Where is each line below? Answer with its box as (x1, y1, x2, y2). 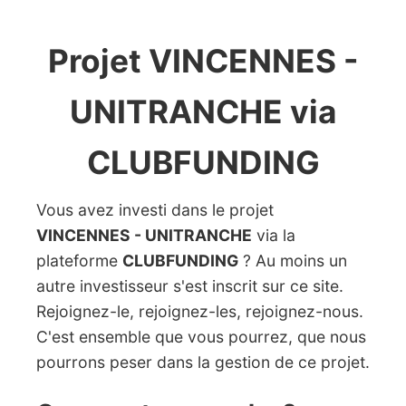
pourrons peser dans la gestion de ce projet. (36, 353, 370, 372)
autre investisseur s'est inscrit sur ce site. (36, 276, 343, 295)
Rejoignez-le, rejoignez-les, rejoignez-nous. (36, 302, 363, 321)
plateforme (36, 251, 122, 270)
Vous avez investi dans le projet (36, 200, 274, 219)
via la (252, 226, 295, 245)
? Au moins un (238, 251, 347, 270)
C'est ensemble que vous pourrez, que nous (36, 327, 366, 346)
